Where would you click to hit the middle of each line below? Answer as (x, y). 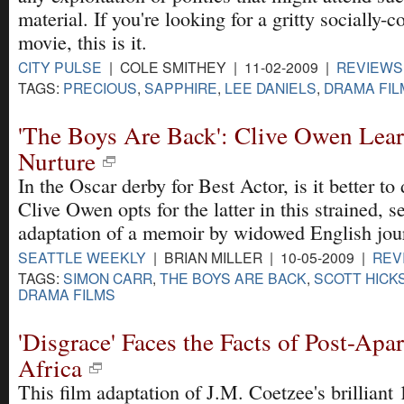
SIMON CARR (108, 278)
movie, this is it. (83, 41)
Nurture (57, 161)
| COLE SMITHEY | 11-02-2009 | (219, 66)
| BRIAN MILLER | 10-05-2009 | (259, 257)
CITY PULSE (60, 66)
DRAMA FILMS (67, 294)
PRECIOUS (100, 87)
